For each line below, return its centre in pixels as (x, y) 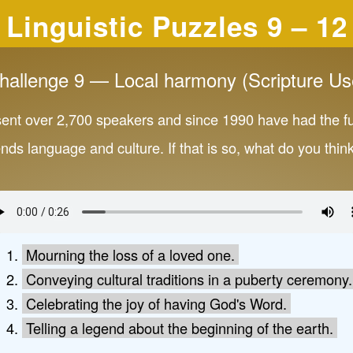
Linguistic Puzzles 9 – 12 (176, 26)
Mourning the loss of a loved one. (130, 255)
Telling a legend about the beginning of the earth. (180, 328)
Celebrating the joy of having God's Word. (156, 303)
